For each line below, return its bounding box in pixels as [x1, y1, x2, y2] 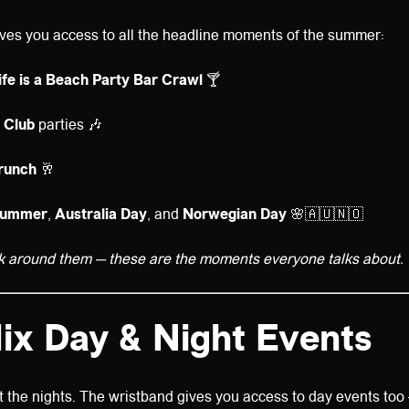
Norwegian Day [183, 204, 287, 225]
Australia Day [55, 204, 147, 225]
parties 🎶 [35, 114, 102, 135]
